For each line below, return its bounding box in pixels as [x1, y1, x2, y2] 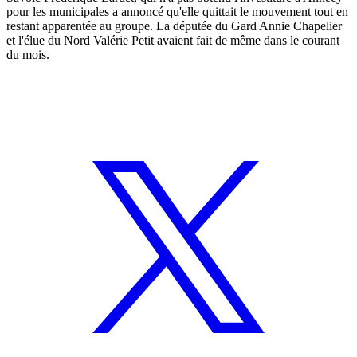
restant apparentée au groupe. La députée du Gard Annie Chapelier [6, 18, 342, 33]
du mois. [6, 47, 49, 61]
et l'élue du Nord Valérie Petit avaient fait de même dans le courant [6, 33, 339, 47]
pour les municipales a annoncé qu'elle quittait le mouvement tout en [6, 4, 348, 18]
